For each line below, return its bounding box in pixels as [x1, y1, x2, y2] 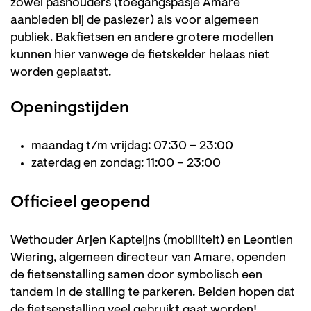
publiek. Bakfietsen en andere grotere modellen [10, 31, 274, 44]
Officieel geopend [10, 194, 151, 211]
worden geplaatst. [10, 66, 111, 79]
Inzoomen [189, 140, 231, 151]
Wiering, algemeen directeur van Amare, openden [10, 251, 286, 264]
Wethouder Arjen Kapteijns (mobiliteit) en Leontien [10, 234, 293, 247]
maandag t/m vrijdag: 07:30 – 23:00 [31, 140, 234, 153]
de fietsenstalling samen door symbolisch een [10, 269, 262, 282]
